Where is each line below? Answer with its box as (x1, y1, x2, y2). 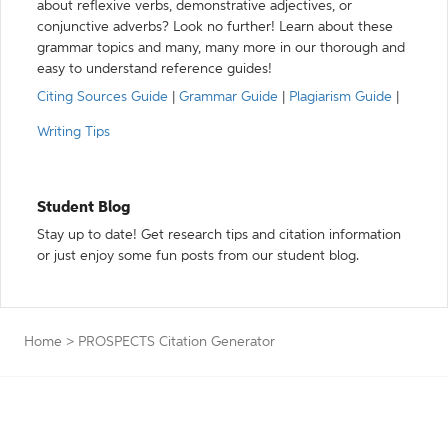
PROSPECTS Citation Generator (78, 335, 275, 349)
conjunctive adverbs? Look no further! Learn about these (37, 20, 393, 34)
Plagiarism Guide (289, 90, 392, 104)
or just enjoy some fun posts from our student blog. (37, 249, 359, 263)
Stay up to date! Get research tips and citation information (37, 228, 401, 242)
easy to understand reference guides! (37, 62, 272, 76)
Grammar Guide (179, 90, 278, 104)
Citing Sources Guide (37, 90, 168, 104)
